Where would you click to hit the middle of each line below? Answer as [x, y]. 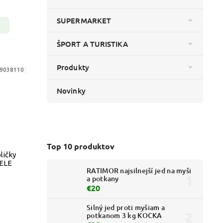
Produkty [73, 67]
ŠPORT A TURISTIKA [92, 44]
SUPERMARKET [84, 21]
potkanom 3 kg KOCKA [124, 216]
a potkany [103, 179]
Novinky [71, 91]
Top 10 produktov [81, 146]
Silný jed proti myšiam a [126, 208]
